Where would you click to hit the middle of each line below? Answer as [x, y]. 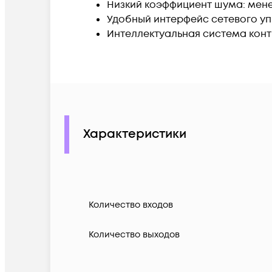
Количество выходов [134, 235]
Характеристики [135, 134]
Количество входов [131, 205]
